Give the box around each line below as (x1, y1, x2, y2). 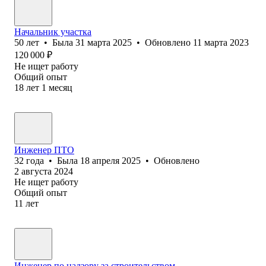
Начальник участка (14, 26, 91, 37)
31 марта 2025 (75, 37, 132, 47)
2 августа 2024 (14, 166, 73, 176)
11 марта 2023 (193, 37, 249, 47)
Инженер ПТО (14, 144, 74, 155)
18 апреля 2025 (80, 155, 141, 166)
